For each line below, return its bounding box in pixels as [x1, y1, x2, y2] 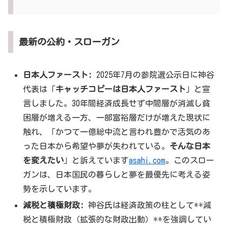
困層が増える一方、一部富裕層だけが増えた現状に [23, 113, 211, 122]
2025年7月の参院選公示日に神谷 [92, 71, 215, 79]
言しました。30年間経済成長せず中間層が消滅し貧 [23, 99, 211, 108]
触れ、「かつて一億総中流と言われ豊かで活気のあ [23, 128, 211, 136]
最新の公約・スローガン [18, 37, 120, 47]
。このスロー [165, 156, 215, 165]
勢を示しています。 [23, 185, 97, 193]
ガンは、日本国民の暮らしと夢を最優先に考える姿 [23, 170, 211, 179]
